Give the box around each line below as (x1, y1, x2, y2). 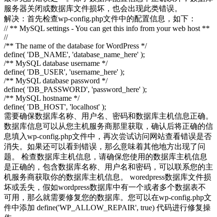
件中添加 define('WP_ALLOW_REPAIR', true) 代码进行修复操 (4, 203, 211, 212)
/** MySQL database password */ (4, 76, 108, 85)
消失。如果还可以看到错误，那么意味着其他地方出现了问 (4, 142, 205, 151)
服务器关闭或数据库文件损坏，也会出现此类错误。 (4, 4, 182, 13)
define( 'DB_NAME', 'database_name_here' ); (4, 50, 145, 59)
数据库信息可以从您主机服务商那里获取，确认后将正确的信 (4, 122, 213, 130)
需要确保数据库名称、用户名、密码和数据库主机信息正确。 (4, 111, 213, 120)
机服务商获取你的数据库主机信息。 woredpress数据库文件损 (4, 172, 211, 181)
